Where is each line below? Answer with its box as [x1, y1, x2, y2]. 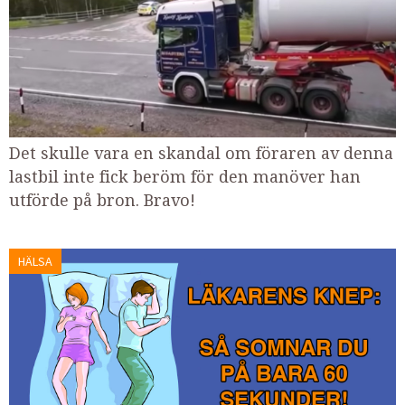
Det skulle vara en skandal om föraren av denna [9, 143, 393, 163]
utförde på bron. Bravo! [9, 190, 195, 210]
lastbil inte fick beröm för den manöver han [9, 166, 361, 186]
